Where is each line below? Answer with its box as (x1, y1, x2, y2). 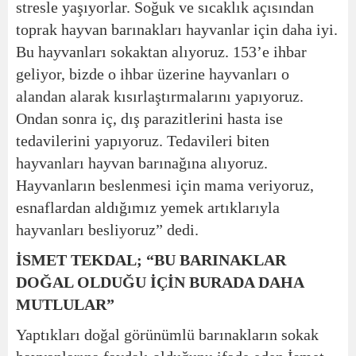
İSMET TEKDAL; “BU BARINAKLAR (16, 250, 286, 269)
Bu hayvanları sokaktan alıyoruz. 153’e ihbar (16, 42, 307, 60)
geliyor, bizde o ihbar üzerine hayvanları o (16, 64, 289, 83)
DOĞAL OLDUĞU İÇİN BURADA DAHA (16, 273, 304, 291)
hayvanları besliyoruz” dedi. (16, 220, 199, 238)
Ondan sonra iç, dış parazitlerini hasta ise (16, 109, 283, 127)
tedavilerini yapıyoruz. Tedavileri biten (16, 131, 269, 149)
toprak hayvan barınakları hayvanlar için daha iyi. (16, 20, 338, 38)
